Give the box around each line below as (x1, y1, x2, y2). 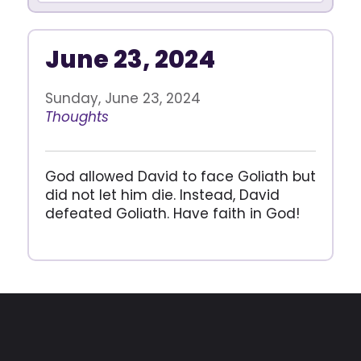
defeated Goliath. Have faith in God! (44, 204, 300, 223)
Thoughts (44, 107, 109, 127)
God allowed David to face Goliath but (44, 167, 316, 186)
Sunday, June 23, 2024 (44, 89, 201, 108)
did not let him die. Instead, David (44, 185, 280, 205)
